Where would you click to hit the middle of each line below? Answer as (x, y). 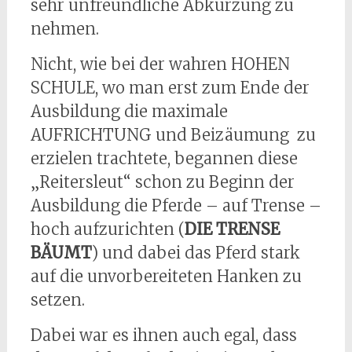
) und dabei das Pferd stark (196, 253)
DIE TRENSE (232, 229)
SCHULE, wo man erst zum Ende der (170, 88)
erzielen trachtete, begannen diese (164, 159)
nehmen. (64, 29)
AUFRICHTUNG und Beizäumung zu (173, 135)
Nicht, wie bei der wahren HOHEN (160, 64)
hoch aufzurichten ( (107, 229)
